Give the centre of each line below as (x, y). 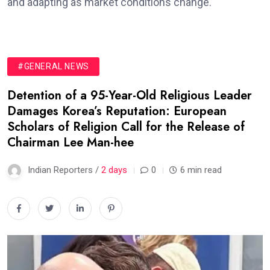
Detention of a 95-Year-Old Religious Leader (130, 96)
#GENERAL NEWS (53, 67)
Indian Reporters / (64, 170)
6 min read (201, 170)
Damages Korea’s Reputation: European (117, 111)
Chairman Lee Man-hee (71, 143)
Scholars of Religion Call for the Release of (126, 127)
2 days (114, 170)
